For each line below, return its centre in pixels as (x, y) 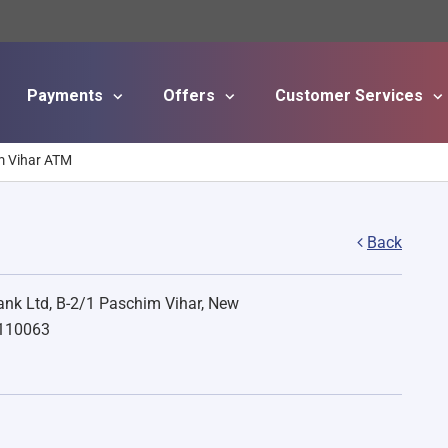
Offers (191, 95)
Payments (67, 95)
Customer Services (351, 95)
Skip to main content (292, 151)
